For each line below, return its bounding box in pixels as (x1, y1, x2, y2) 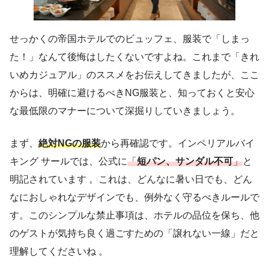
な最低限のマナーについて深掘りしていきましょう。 (10, 105, 240, 116)
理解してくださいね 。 (10, 246, 108, 256)
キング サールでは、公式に (10, 156, 127, 166)
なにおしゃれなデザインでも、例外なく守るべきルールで (10, 192, 259, 202)
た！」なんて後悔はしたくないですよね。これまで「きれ (10, 51, 259, 62)
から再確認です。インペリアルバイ (101, 138, 255, 148)
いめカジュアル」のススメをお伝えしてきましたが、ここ (10, 69, 259, 80)
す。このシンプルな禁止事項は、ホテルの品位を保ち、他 (10, 210, 259, 220)
